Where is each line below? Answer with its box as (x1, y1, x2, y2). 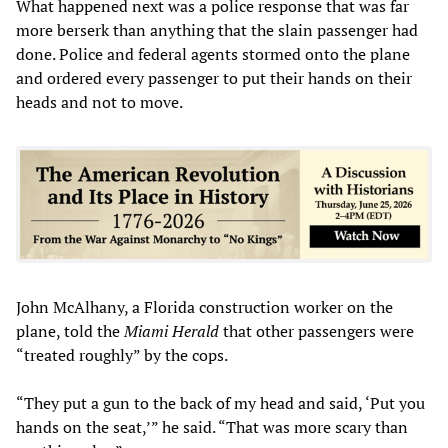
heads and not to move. (16, 90, 183, 113)
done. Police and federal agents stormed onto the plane (16, 42, 410, 65)
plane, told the (16, 319, 124, 342)
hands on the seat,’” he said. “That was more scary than (16, 415, 408, 438)
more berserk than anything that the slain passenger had (16, 18, 418, 41)
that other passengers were (219, 319, 414, 342)
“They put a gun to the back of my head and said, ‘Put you (16, 391, 425, 414)
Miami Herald (124, 319, 219, 342)
